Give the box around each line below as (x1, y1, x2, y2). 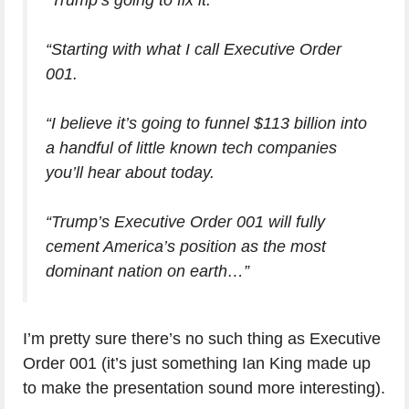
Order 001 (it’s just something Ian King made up (23, 354, 371, 373)
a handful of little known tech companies (46, 139, 337, 158)
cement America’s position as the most (46, 237, 326, 257)
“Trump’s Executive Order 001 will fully (46, 213, 325, 232)
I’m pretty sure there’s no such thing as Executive (23, 330, 381, 349)
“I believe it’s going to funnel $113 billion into (46, 114, 367, 133)
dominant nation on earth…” (46, 262, 249, 281)
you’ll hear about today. (46, 163, 215, 183)
